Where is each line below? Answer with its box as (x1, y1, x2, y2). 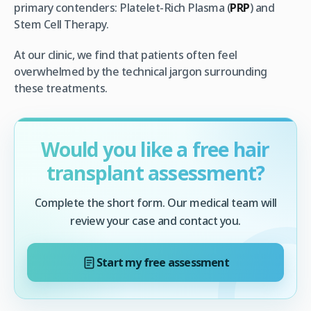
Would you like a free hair (41, 136, 270, 163)
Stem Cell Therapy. (14, 17, 108, 33)
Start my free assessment (96, 254, 229, 270)
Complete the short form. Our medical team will (34, 195, 277, 211)
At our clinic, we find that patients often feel (14, 47, 237, 63)
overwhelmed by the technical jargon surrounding (14, 64, 267, 80)
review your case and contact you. (70, 213, 241, 229)
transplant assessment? (46, 160, 265, 187)
